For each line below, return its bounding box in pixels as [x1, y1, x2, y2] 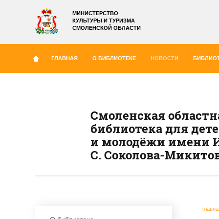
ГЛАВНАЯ [51, 55, 78, 61]
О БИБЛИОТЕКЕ [92, 55, 136, 61]
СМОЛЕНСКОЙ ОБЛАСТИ [72, 25, 141, 31]
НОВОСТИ [151, 55, 178, 61]
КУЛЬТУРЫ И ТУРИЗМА [72, 18, 135, 23]
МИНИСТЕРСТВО [72, 10, 118, 16]
